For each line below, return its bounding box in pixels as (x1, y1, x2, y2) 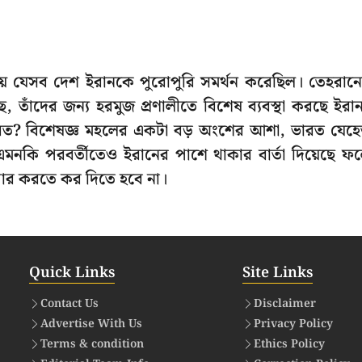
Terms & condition (40, 335, 144, 353)
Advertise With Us (40, 314, 142, 333)
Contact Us (40, 294, 99, 313)
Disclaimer (254, 294, 316, 313)
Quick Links (29, 260, 115, 284)
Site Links (242, 260, 313, 284)
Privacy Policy (254, 314, 333, 333)
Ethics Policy (254, 335, 325, 353)
